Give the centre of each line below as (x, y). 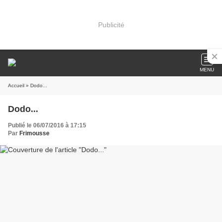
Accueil (16, 85)
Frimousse (34, 133)
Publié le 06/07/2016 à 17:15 (47, 125)
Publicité (111, 25)
